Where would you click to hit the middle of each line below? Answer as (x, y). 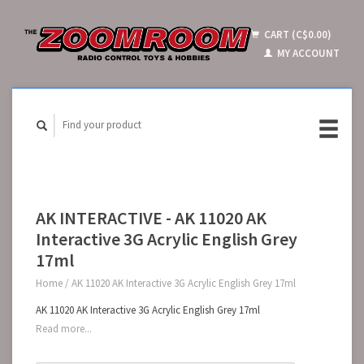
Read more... (64, 329)
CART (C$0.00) (297, 35)
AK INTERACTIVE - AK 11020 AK (151, 217)
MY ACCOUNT (307, 53)
